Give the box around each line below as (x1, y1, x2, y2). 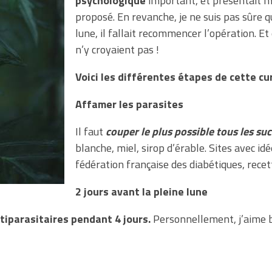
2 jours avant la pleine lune (75, 183, 208, 200)
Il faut (75, 123, 106, 140)
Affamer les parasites (75, 95, 183, 112)
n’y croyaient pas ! (75, 41, 159, 58)
